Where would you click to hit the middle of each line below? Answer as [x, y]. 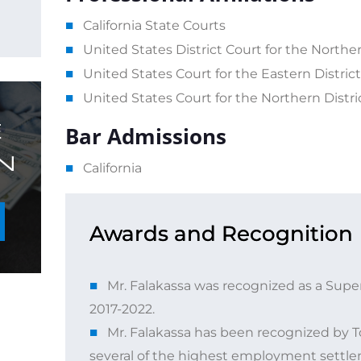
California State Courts [154, 25]
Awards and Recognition [221, 234]
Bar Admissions [145, 136]
